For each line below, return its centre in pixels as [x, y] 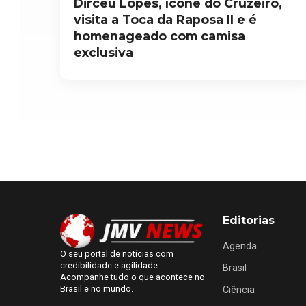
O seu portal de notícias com [117, 253]
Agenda [240, 246]
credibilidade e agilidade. [110, 265]
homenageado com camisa [159, 36]
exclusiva [103, 52]
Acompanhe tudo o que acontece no [133, 277]
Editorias [249, 220]
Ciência [239, 290]
